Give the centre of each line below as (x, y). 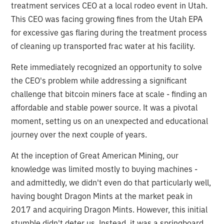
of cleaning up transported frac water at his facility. (103, 46)
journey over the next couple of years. (79, 134)
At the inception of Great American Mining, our (95, 155)
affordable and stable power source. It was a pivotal (104, 107)
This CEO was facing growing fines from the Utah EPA (107, 19)
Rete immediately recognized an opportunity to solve (107, 67)
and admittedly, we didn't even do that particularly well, (111, 182)
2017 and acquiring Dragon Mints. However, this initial (109, 209)
